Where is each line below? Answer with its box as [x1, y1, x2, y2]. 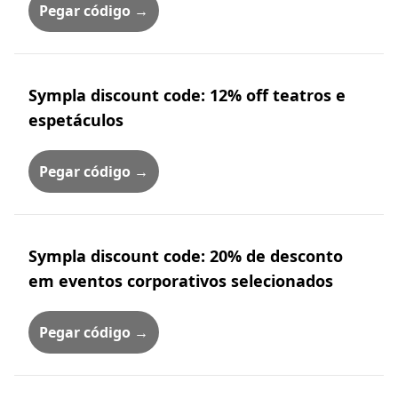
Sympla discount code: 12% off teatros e [28, 84, 346, 106]
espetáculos [28, 109, 123, 131]
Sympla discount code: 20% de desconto [28, 245, 343, 267]
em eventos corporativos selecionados [28, 270, 333, 291]
